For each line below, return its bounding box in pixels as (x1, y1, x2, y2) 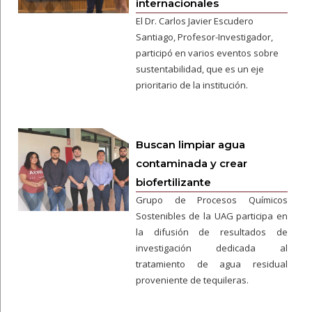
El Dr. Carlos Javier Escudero (135, 15, 253, 27)
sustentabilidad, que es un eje (135, 63, 264, 75)
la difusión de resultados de (135, 226, 288, 238)
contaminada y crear (135, 157, 247, 170)
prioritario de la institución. (135, 79, 248, 91)
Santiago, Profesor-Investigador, (135, 31, 273, 43)
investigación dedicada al (135, 242, 288, 254)
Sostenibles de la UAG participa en (135, 210, 288, 222)
